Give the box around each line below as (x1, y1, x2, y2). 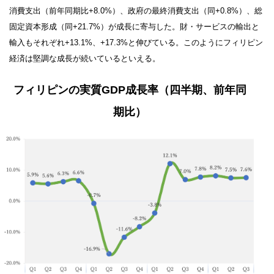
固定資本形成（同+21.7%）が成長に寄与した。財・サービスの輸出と (9, 21, 259, 31)
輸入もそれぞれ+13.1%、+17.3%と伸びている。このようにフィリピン (9, 37, 263, 47)
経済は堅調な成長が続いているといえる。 (9, 53, 160, 63)
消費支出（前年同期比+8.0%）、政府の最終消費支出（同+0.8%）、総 (9, 6, 262, 15)
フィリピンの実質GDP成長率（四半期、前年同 (13, 83, 246, 96)
